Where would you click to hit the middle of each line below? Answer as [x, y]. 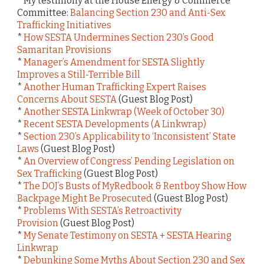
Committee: [44, 12]
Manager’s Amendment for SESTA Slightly [114, 62]
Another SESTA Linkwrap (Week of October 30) [124, 111]
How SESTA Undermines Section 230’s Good [119, 37]
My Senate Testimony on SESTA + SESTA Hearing [128, 235]
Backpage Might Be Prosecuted [85, 198]
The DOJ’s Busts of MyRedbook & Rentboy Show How [135, 186]
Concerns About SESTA [67, 99]
